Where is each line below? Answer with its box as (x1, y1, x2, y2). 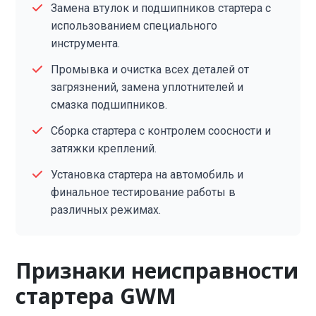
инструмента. (51, 37, 121, 50)
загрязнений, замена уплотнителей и (51, 80, 244, 94)
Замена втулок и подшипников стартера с (51, 1, 272, 15)
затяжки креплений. (51, 142, 157, 155)
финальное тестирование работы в (51, 186, 236, 199)
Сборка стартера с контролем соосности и (51, 124, 272, 138)
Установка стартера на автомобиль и (51, 168, 244, 181)
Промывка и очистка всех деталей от (51, 63, 250, 76)
